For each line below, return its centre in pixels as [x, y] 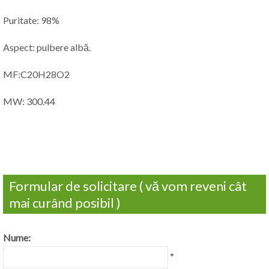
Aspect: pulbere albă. [47, 47]
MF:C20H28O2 [36, 74]
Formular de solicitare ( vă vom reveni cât [128, 186]
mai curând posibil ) [65, 203]
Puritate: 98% [31, 20]
